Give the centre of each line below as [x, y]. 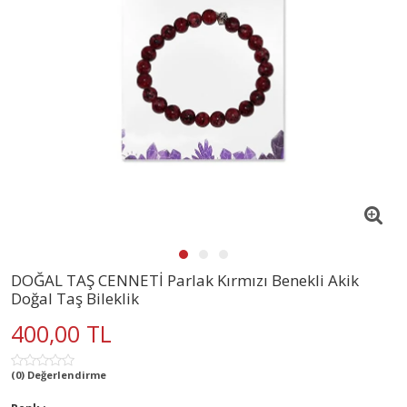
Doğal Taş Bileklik [75, 298]
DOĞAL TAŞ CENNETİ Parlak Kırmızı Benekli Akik [185, 280]
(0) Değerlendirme [59, 374]
